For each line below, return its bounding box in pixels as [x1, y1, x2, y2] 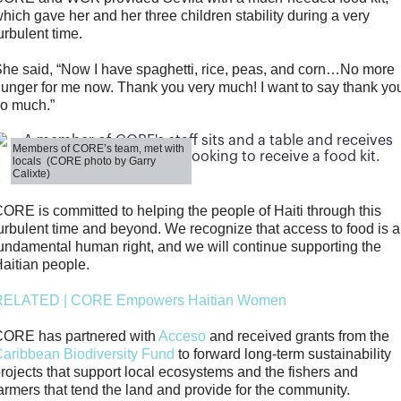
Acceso [158, 328, 207, 345]
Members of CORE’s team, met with [13, 142, 185, 156]
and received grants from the [206, 328, 390, 345]
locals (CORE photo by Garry [13, 155, 157, 168]
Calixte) [13, 167, 51, 181]
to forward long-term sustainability [175, 346, 392, 363]
